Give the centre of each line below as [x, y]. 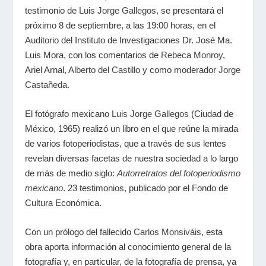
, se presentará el [190, 10]
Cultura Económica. [64, 203]
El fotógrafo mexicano [67, 114]
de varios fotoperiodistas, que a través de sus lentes [126, 143]
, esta [212, 232]
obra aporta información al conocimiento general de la [128, 247]
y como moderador [180, 70]
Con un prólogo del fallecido [80, 232]
